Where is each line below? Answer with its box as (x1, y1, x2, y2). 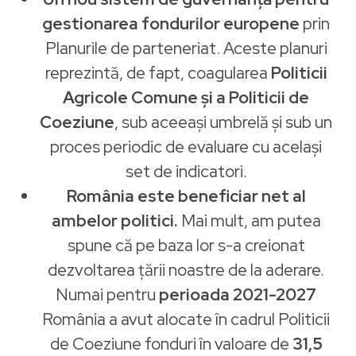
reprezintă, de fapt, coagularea (44, 62, 271, 83)
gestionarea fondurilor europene (42, 13, 300, 34)
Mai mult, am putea (180, 210, 321, 231)
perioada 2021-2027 (156, 284, 316, 305)
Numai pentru (56, 284, 156, 305)
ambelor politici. (51, 210, 181, 231)
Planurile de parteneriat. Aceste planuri (44, 37, 327, 59)
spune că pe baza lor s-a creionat (67, 234, 305, 256)
